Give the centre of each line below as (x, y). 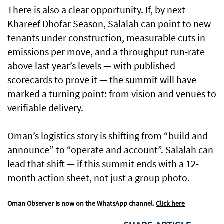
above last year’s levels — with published (91, 66)
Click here (170, 204)
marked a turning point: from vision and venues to (112, 94)
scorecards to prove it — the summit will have (102, 80)
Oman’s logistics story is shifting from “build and (108, 136)
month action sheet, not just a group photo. (99, 178)
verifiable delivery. (45, 108)
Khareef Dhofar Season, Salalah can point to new (109, 24)
